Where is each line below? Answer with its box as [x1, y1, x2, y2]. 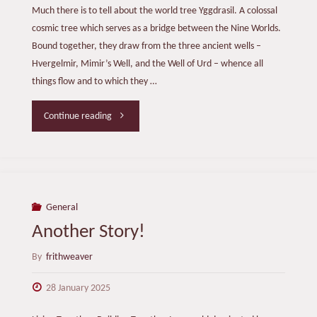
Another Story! [31, 223, 145, 243]
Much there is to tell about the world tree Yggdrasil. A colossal [31, 5, 277, 16]
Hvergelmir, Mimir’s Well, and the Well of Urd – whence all [31, 58, 263, 69]
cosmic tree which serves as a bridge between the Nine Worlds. [31, 23, 281, 34]
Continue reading [44, 111, 113, 122]
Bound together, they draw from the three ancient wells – [31, 40, 261, 52]
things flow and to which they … [31, 76, 157, 87]
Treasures [111, 140, 150, 151]
